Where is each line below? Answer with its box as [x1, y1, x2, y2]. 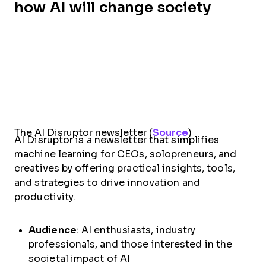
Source [153, 127, 188, 138]
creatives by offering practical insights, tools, [14, 163, 235, 173]
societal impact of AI [28, 253, 131, 264]
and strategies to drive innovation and [14, 177, 200, 188]
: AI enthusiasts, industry [76, 224, 196, 235]
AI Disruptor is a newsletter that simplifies [14, 134, 220, 145]
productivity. [14, 191, 76, 202]
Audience [28, 224, 77, 235]
